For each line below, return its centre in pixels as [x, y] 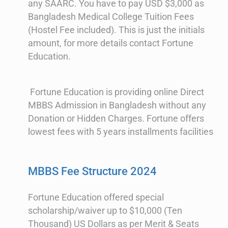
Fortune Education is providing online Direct [116, 92]
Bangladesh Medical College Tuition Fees [111, 17]
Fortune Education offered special [96, 197]
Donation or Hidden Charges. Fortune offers [116, 119]
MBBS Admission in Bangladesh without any [117, 105]
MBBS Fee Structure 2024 [92, 171]
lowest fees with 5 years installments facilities [121, 132]
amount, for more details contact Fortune [111, 43]
